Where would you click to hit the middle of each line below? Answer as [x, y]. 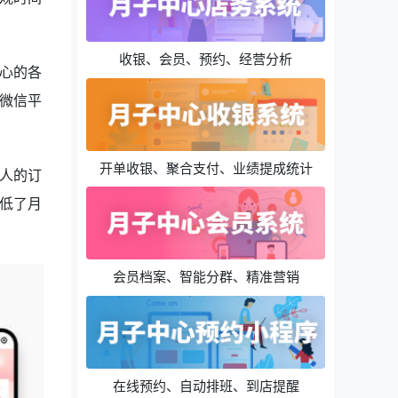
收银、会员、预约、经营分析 [206, 59]
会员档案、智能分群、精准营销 [206, 277]
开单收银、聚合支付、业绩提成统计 [206, 167]
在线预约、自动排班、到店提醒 [206, 385]
